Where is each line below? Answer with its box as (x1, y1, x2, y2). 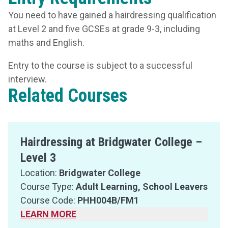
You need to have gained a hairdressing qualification (8, 10, 216, 20)
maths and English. (8, 37, 84, 48)
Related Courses (8, 85, 127, 106)
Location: (20, 167, 59, 178)
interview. (8, 74, 47, 84)
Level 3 (20, 151, 56, 165)
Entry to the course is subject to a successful (8, 60, 192, 71)
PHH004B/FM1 (77, 195, 139, 206)
